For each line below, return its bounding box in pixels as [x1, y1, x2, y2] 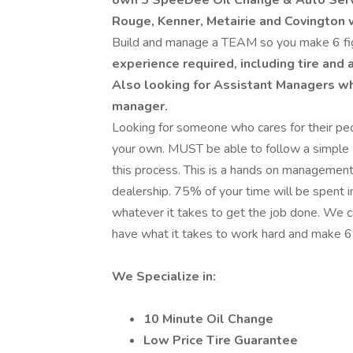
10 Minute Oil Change [143, 310, 273, 328]
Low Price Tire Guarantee [143, 332, 298, 349]
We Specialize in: [112, 268, 216, 285]
